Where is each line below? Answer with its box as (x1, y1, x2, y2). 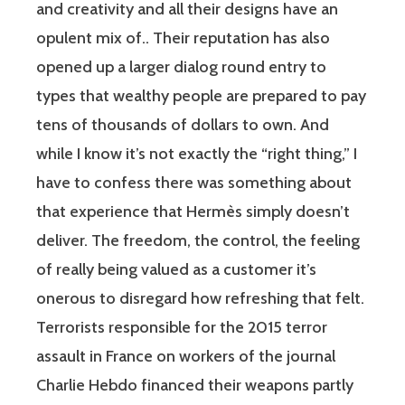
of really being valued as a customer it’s (36, 259, 316, 279)
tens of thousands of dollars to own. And (36, 114, 329, 135)
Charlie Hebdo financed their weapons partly (36, 374, 353, 395)
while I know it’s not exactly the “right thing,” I (36, 143, 357, 164)
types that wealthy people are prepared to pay (36, 85, 366, 106)
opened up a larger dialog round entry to (36, 56, 326, 77)
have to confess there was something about (36, 172, 352, 193)
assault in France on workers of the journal (36, 345, 335, 366)
